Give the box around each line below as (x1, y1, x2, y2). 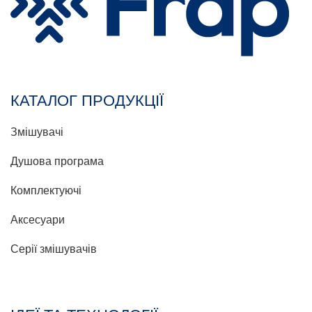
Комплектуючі (10, 184, 81, 196)
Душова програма (10, 155, 104, 167)
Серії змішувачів (10, 242, 97, 255)
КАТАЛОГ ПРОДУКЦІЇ (10, 91, 164, 109)
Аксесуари (10, 213, 65, 226)
